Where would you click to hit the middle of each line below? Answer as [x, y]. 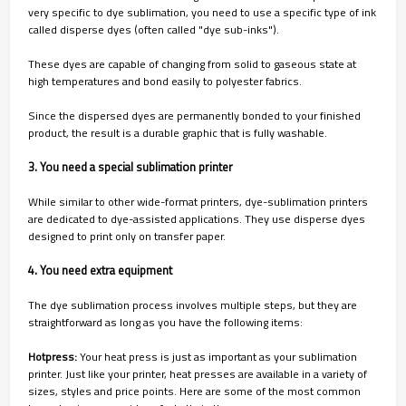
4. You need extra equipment [100, 270]
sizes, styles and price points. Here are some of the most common [194, 391]
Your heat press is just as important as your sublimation [217, 356]
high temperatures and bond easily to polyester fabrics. [165, 81]
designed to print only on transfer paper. [127, 236]
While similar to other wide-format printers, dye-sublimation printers [198, 201]
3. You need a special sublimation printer [130, 166]
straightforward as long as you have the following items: [165, 322]
